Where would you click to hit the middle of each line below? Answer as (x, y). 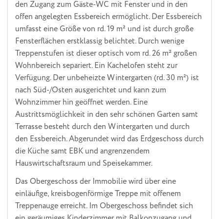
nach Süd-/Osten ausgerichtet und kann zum (91, 90)
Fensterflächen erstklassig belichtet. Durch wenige (100, 42)
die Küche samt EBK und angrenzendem (82, 152)
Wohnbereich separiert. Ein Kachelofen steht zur (96, 66)
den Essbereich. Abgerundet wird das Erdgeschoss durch (109, 139)
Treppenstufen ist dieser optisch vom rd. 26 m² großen (106, 54)
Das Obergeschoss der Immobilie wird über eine (96, 181)
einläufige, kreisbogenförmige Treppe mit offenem (98, 194)
